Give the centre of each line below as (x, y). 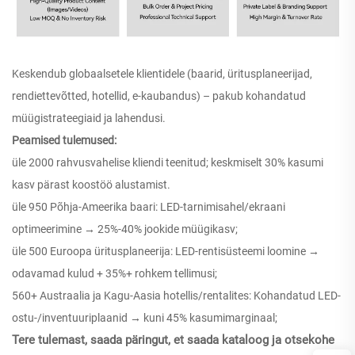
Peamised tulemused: (64, 141)
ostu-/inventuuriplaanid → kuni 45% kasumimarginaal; (145, 318)
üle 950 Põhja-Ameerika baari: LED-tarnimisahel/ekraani (149, 207)
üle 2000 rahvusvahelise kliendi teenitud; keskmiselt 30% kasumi (168, 163)
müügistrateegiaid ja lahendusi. (89, 118)
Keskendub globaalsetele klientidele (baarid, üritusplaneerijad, (162, 74)
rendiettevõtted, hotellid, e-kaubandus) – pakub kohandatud (159, 96)
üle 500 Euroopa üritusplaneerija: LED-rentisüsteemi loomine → (166, 252)
